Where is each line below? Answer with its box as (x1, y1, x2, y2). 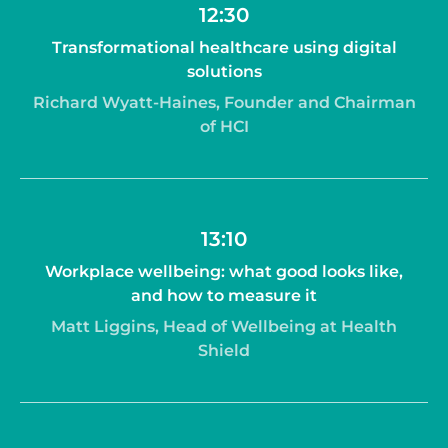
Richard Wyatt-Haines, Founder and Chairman (32, 92, 416, 112)
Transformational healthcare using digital (51, 38, 397, 58)
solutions (186, 62, 262, 82)
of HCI (199, 116, 249, 136)
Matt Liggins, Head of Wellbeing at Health (51, 316, 397, 336)
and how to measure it (131, 286, 317, 306)
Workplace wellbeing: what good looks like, (45, 262, 403, 282)
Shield (198, 340, 250, 360)
